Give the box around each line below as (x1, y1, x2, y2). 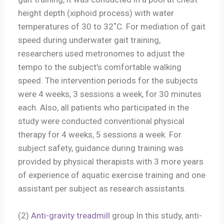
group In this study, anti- (110, 210, 202, 220)
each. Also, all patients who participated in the (18, 102, 189, 112)
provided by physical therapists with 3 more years (18, 156, 204, 166)
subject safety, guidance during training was (18, 142, 184, 153)
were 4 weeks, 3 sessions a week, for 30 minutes (18, 88, 202, 99)
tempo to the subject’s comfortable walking (18, 61, 182, 72)
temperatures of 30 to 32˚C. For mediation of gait (18, 21, 206, 31)
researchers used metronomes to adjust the (18, 48, 185, 58)
